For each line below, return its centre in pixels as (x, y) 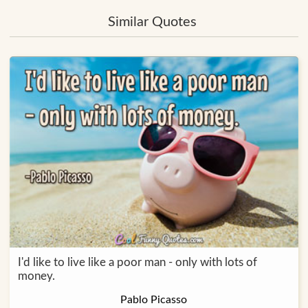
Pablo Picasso (154, 299)
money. (36, 276)
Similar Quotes (152, 22)
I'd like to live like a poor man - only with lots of (137, 262)
